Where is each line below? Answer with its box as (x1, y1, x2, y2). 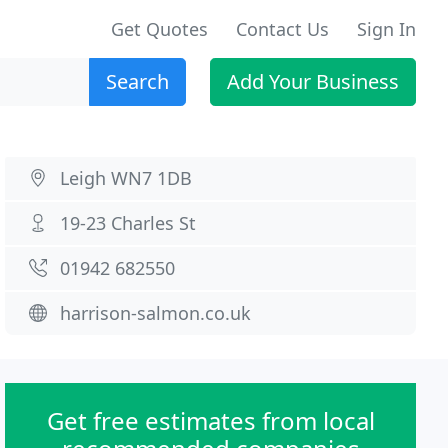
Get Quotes (111, 17, 208, 41)
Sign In (357, 17, 416, 41)
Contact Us (236, 17, 329, 41)
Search (106, 68, 169, 95)
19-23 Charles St (60, 211, 197, 235)
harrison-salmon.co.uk (60, 301, 252, 325)
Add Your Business (227, 68, 399, 95)
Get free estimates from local (46, 404, 375, 437)
